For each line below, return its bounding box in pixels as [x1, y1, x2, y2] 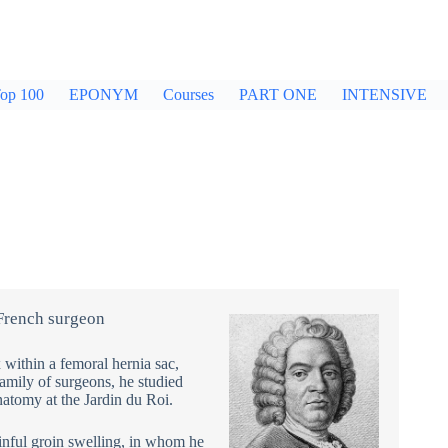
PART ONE [239, 86, 317, 103]
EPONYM [69, 86, 138, 103]
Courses [163, 86, 214, 103]
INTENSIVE [342, 86, 427, 103]
